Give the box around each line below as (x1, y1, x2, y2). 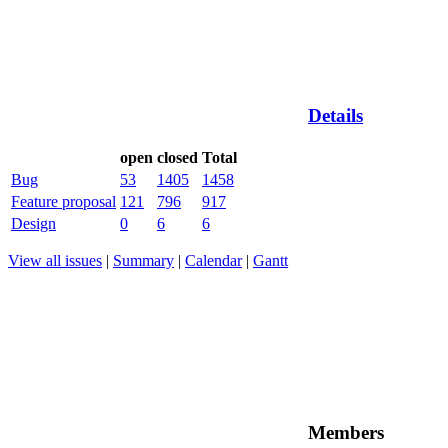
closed (157, 149, 198, 166)
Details (308, 105, 363, 127)
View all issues (8, 252, 102, 269)
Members (308, 421, 384, 443)
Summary (113, 252, 174, 269)
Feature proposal (11, 193, 116, 210)
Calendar (185, 252, 242, 269)
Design (11, 215, 56, 232)
